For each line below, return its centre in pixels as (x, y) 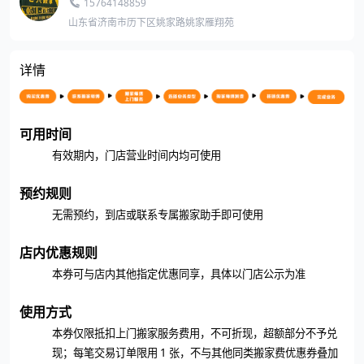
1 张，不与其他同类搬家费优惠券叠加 (248, 352)
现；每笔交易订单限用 (105, 353)
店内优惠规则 (58, 253)
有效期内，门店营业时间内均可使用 (136, 155)
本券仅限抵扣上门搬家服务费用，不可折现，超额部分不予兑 (195, 333)
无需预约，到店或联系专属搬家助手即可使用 (158, 214)
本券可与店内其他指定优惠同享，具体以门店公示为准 (179, 274)
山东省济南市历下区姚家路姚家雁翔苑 (151, 22)
